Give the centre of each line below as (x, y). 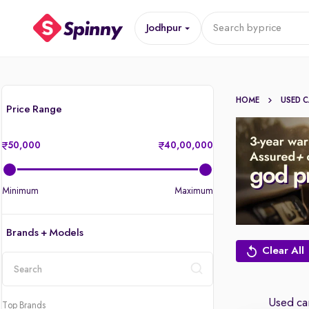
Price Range (34, 110)
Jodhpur (164, 28)
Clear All (283, 251)
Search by (235, 28)
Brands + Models (45, 233)
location (21, 291)
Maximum (194, 191)
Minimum (20, 191)
